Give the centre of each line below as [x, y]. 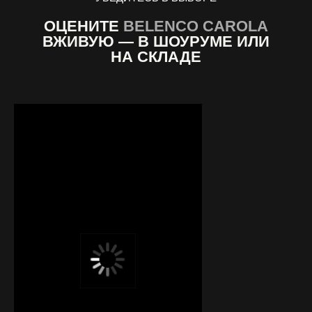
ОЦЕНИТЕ [83, 26]
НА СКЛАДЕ [156, 56]
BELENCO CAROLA [195, 26]
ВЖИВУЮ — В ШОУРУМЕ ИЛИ [156, 41]
